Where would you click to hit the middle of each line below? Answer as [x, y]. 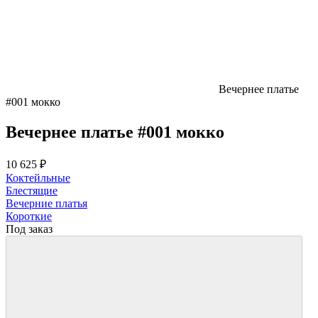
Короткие [29, 216]
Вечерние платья [46, 203]
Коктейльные [38, 177]
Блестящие [32, 190]
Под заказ [29, 229]
